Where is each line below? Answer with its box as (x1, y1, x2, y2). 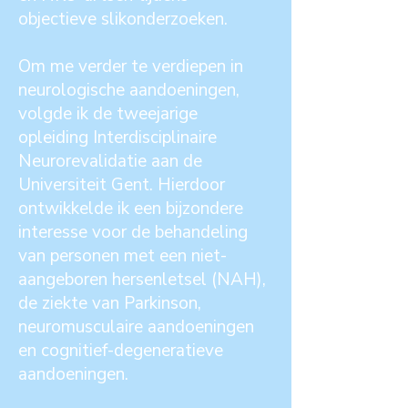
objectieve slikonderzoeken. (18, 7, 228, 32)
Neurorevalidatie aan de (18, 149, 202, 174)
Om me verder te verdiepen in (18, 55, 243, 79)
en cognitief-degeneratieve (18, 339, 223, 363)
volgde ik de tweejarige (18, 102, 198, 127)
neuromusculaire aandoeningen (18, 315, 254, 340)
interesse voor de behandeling (18, 220, 248, 245)
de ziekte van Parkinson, (18, 291, 201, 316)
